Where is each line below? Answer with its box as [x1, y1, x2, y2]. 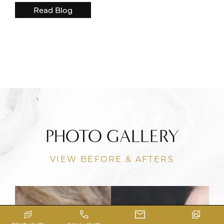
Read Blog [33, 5, 72, 15]
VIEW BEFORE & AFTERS [50, 153, 174, 164]
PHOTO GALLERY [45, 125, 179, 147]
